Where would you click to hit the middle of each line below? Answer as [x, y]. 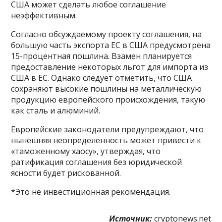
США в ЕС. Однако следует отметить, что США [102, 78]
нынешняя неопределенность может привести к [106, 140]
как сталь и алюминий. [56, 110]
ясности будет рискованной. [66, 173]
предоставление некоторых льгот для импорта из [110, 67]
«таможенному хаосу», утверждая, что [86, 151]
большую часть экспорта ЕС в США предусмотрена [111, 45]
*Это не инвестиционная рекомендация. [91, 192]
